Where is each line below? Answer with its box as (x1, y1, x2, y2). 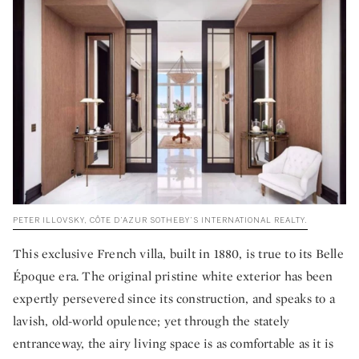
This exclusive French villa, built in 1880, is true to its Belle (13, 245, 344, 263)
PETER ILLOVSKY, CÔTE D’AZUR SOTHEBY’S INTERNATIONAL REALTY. (13, 216, 308, 225)
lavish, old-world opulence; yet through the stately (13, 313, 290, 330)
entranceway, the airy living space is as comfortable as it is (13, 335, 334, 353)
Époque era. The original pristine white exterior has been (13, 268, 333, 285)
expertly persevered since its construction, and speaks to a (13, 290, 335, 308)
